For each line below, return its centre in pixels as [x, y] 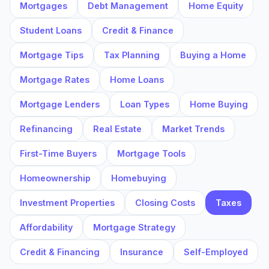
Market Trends [193, 129]
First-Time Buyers [58, 153]
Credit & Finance [138, 30]
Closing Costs [165, 203]
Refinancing [46, 129]
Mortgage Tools [151, 153]
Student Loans [51, 30]
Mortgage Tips [52, 55]
